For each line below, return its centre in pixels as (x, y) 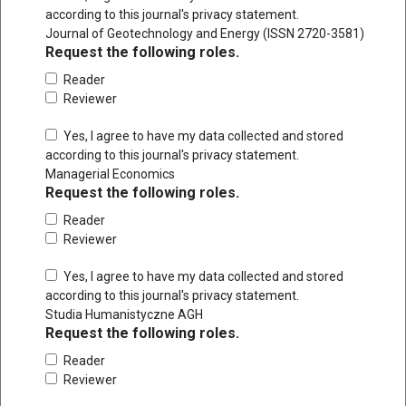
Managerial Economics (110, 174)
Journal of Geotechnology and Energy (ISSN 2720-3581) (205, 33)
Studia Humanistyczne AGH (124, 314)
